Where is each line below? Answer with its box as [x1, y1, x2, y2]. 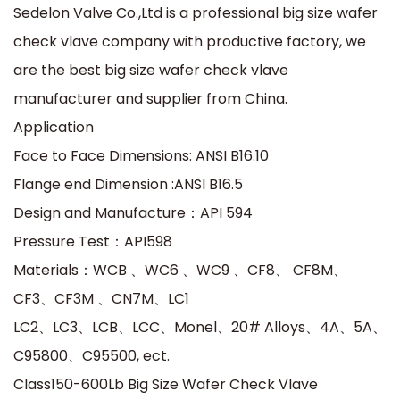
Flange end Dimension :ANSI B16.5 [13, 174, 243, 196]
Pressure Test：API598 [13, 231, 172, 253]
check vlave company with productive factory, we [13, 31, 366, 53]
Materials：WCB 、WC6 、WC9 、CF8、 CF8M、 [13, 260, 347, 281]
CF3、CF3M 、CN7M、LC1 [13, 288, 189, 310]
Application [13, 117, 94, 138]
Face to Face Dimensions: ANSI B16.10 [13, 146, 269, 167]
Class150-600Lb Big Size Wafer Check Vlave [13, 374, 318, 396]
